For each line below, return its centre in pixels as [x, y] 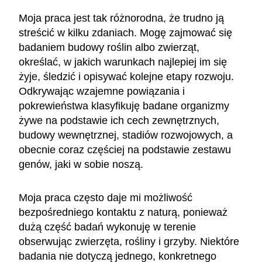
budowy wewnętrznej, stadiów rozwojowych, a [126, 135]
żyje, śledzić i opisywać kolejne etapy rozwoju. [126, 76]
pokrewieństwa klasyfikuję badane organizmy [124, 106]
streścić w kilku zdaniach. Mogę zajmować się [125, 32]
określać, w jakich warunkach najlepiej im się [123, 62]
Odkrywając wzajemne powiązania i [102, 91]
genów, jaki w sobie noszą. [82, 164]
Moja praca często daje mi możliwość [106, 197]
